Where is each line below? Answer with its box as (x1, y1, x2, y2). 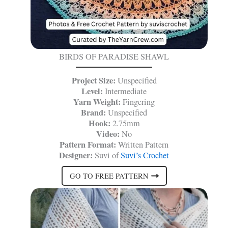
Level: (81, 85, 103, 98)
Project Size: (71, 74, 116, 87)
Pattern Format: (60, 138, 116, 151)
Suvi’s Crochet (121, 150, 169, 161)
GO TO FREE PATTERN (69, 170, 149, 181)
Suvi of (93, 150, 121, 161)
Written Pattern (116, 139, 168, 151)
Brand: (81, 106, 106, 119)
